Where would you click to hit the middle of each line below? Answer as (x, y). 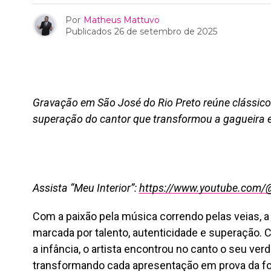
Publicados (88, 31)
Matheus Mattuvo (122, 20)
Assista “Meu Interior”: (86, 188)
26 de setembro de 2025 (166, 31)
